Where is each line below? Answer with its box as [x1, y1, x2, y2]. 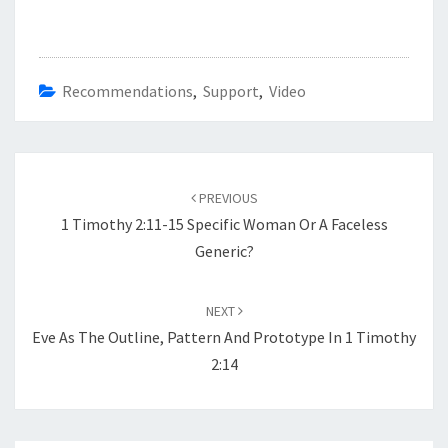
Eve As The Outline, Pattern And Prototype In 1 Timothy [32, 327, 416, 348]
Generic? [194, 241, 254, 262]
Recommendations [62, 81, 193, 102]
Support [203, 81, 259, 102]
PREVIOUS [195, 189, 258, 208]
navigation [14, 177, 115, 205]
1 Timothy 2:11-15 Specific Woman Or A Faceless [60, 214, 388, 235]
